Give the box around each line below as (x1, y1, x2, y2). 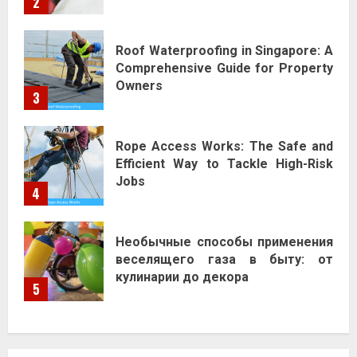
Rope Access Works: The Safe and (116, 138, 333, 154)
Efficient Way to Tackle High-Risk (116, 155, 333, 171)
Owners (116, 77, 163, 93)
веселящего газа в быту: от (116, 251, 333, 267)
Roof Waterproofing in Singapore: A (116, 42, 333, 58)
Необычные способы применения (116, 233, 333, 249)
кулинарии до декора (116, 269, 249, 284)
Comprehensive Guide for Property (116, 60, 333, 76)
